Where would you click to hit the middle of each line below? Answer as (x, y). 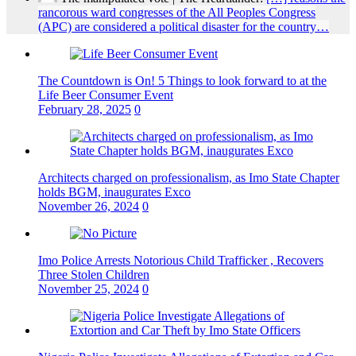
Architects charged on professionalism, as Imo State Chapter (189, 177)
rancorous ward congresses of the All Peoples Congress (177, 12)
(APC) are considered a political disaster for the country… (184, 26)
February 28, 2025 (85, 109)
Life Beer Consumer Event (106, 95)
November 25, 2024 (89, 288)
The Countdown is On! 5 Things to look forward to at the (182, 80)
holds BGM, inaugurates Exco (114, 192)
